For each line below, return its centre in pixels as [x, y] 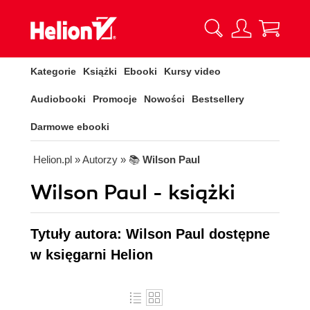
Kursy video [192, 71]
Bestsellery [218, 99]
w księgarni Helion [92, 255]
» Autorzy [96, 159]
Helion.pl [53, 159]
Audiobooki [58, 99]
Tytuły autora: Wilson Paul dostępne [150, 234]
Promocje [115, 99]
